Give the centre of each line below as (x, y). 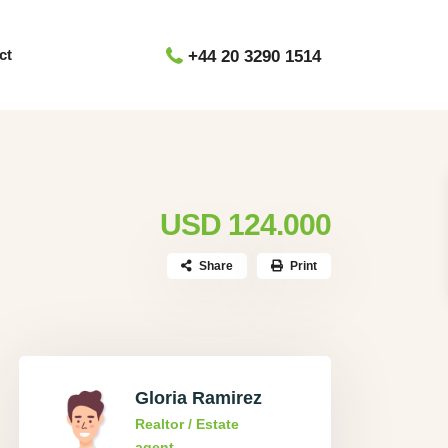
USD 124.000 (245, 224)
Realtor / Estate (187, 424)
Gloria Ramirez (198, 398)
